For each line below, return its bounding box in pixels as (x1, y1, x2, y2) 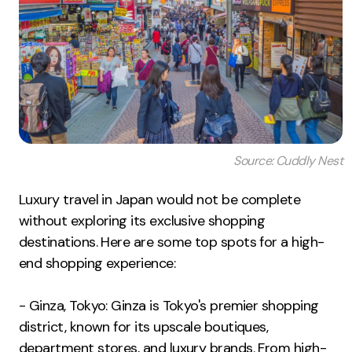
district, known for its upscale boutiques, (19, 317, 269, 337)
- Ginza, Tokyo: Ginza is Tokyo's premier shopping (19, 296, 319, 316)
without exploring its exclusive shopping (19, 211, 266, 231)
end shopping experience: (19, 254, 176, 273)
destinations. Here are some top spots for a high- (19, 233, 324, 252)
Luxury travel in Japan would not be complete (19, 190, 301, 210)
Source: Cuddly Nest (233, 152, 343, 170)
